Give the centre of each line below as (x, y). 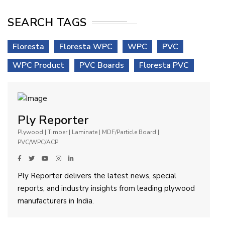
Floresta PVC (164, 65)
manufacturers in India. (56, 201)
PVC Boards (102, 65)
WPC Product (38, 65)
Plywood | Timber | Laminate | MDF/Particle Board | (88, 132)
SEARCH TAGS (47, 22)
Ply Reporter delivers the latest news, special (97, 176)
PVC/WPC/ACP (38, 142)
